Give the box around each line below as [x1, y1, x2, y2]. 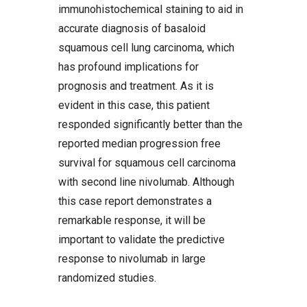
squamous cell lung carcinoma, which [58, 41, 234, 55]
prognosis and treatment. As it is [58, 79, 214, 93]
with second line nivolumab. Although [58, 175, 234, 189]
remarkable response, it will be [58, 214, 206, 228]
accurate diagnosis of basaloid [58, 22, 206, 36]
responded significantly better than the [58, 118, 243, 132]
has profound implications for [58, 60, 199, 74]
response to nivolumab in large [58, 252, 206, 266]
